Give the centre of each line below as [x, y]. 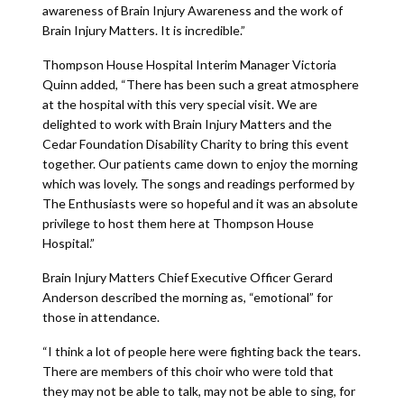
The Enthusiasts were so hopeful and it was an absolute [200, 203]
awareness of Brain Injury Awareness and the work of [192, 10]
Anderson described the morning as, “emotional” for [187, 297]
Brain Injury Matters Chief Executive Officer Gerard [187, 277]
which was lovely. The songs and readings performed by [198, 184]
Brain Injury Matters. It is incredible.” [143, 30]
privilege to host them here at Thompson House [178, 223]
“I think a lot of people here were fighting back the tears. [201, 351]
